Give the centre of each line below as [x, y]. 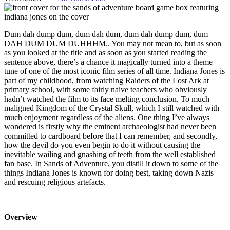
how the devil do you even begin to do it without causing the [102, 145]
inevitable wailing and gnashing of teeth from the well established [110, 154]
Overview [21, 217]
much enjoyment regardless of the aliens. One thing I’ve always [107, 117]
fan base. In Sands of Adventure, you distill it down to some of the [111, 163]
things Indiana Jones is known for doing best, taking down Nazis [109, 172]
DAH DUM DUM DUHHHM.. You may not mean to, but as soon [113, 43]
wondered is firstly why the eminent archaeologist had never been [110, 126]
